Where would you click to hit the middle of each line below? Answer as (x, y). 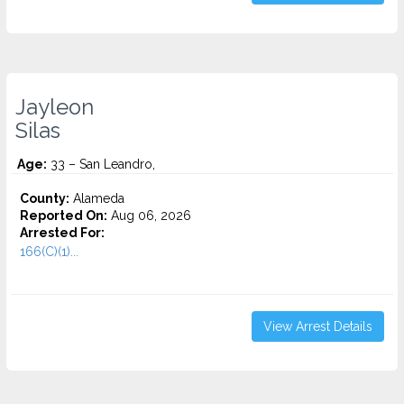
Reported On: (64, 216)
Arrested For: (62, 233)
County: (45, 198)
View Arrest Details (318, 326)
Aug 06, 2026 (149, 216)
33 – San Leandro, (101, 164)
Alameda (97, 198)
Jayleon (55, 107)
